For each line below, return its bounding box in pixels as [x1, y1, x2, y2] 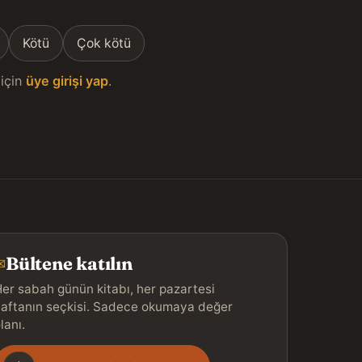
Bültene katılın [6, 253, 133, 276]
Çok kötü [76, 36, 131, 52]
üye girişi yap [25, 73, 108, 90]
